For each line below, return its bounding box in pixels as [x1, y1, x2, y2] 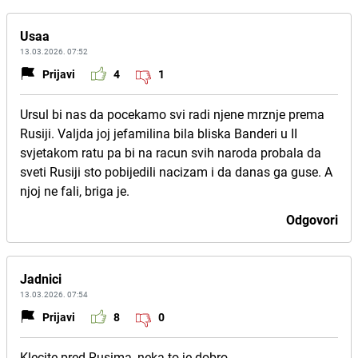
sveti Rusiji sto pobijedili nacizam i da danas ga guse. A [20, 163, 332, 181]
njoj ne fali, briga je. [20, 182, 129, 200]
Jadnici [20, 270, 62, 288]
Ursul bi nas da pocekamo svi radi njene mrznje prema [20, 105, 324, 123]
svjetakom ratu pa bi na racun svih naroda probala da [20, 144, 321, 161]
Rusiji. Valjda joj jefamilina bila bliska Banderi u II [20, 125, 297, 142]
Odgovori [286, 211, 338, 229]
